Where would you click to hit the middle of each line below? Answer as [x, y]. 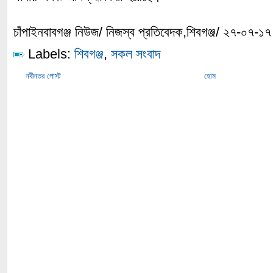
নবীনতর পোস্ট [43, 76]
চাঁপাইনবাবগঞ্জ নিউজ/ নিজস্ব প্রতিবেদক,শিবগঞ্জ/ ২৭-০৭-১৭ [142, 32]
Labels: [49, 54]
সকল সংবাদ [136, 54]
